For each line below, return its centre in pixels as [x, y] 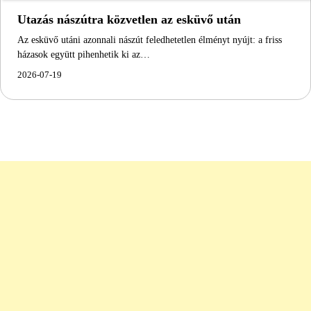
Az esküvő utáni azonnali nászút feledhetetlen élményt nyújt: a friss [150, 39]
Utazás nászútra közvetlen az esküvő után [129, 19]
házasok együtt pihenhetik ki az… [84, 54]
